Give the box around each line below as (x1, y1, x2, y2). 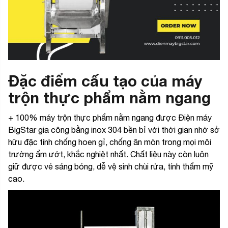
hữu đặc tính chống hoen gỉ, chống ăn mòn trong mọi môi (8, 137, 211, 147)
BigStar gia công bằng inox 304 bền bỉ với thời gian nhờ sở (8, 125, 220, 135)
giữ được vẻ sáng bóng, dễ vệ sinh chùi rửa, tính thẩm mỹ (8, 162, 213, 172)
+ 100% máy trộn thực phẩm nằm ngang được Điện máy (8, 113, 212, 123)
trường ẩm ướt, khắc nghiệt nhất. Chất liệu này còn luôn (8, 150, 209, 159)
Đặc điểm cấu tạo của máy (8, 72, 202, 91)
